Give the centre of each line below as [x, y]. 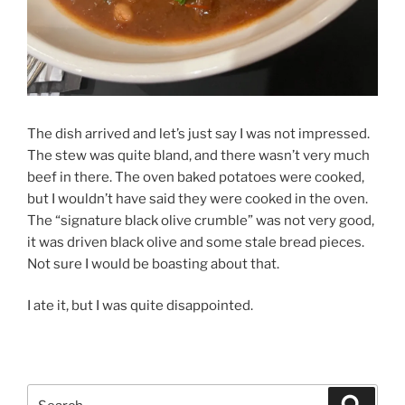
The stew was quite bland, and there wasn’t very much [198, 155]
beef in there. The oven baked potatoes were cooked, [196, 177]
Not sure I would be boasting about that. [153, 264]
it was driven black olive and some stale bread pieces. [196, 242]
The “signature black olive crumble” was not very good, [201, 220]
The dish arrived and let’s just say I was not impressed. [198, 133]
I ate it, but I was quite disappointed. [140, 306]
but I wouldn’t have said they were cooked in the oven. [198, 198]
